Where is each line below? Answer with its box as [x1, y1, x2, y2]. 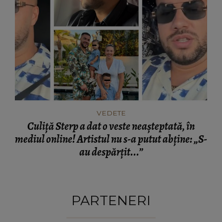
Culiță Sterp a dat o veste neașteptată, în [27, 118, 195, 134]
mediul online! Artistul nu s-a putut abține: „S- [15, 131, 207, 147]
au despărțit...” [79, 144, 143, 160]
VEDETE [96, 109, 126, 117]
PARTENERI [71, 192, 151, 209]
